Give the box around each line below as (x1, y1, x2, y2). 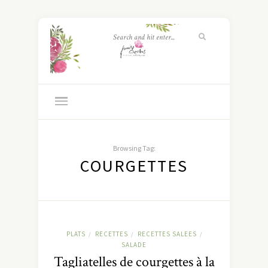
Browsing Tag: (112, 144, 156, 153)
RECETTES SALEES (137, 230, 197, 239)
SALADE (121, 240, 147, 249)
